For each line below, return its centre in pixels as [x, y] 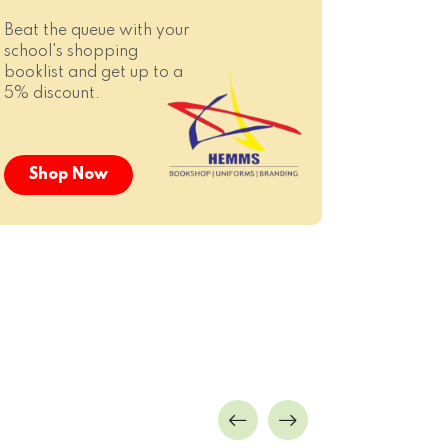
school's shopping [71, 52]
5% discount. [52, 94]
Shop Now [68, 175]
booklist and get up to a [93, 73]
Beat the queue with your [97, 31]
